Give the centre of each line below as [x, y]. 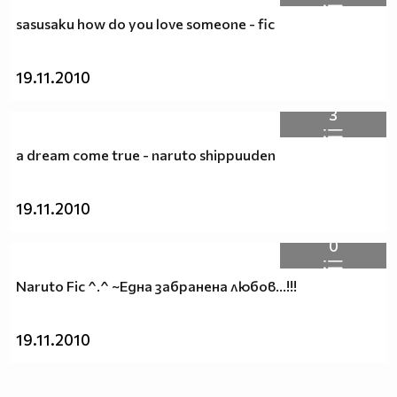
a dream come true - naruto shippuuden [146, 155]
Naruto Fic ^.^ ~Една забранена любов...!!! [156, 286]
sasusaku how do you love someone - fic [145, 24]
